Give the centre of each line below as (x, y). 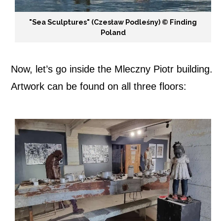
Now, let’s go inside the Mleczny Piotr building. (112, 69)
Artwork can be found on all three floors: (99, 86)
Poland (113, 33)
